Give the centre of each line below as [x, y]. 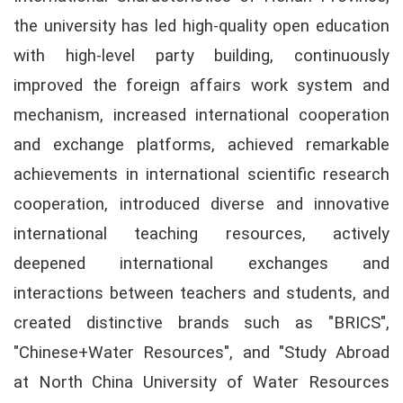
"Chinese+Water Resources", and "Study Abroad [201, 352]
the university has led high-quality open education [201, 26]
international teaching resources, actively [201, 233]
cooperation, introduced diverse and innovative [201, 204]
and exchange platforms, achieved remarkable [201, 144]
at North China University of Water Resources [201, 382]
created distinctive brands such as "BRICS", [201, 322]
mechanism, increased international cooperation [201, 115]
